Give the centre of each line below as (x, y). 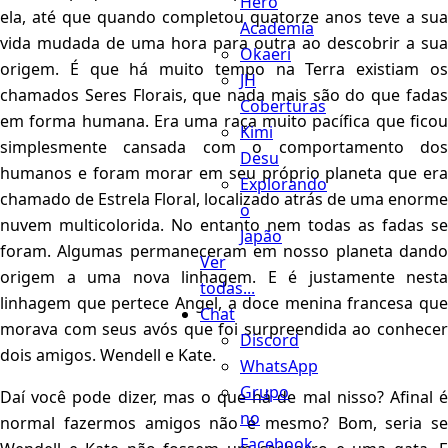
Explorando (283, 183)
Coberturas (283, 105)
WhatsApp (279, 365)
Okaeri (265, 53)
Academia (277, 27)
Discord (269, 339)
